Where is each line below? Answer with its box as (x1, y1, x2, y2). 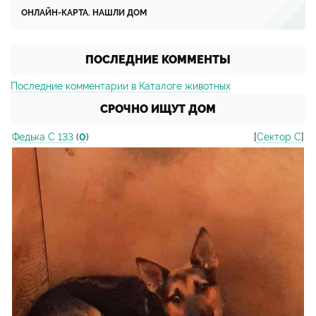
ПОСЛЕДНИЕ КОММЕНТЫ (85, 53, 231, 66)
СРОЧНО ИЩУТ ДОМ (100, 102, 216, 116)
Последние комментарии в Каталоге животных (11, 80, 231, 92)
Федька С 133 (12, 131, 73, 142)
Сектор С (257, 131, 301, 142)
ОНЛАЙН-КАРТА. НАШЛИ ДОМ (21, 8, 147, 18)
